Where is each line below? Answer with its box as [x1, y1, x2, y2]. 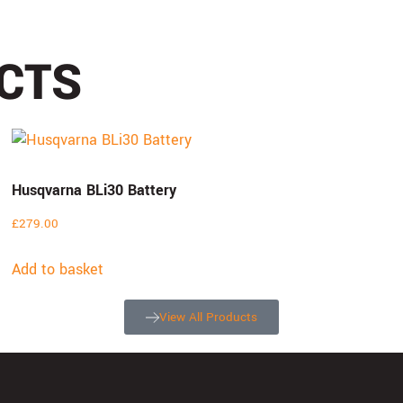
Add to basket [12, 259, 104, 281]
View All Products [159, 309, 257, 327]
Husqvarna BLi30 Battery [12, 179, 177, 201]
